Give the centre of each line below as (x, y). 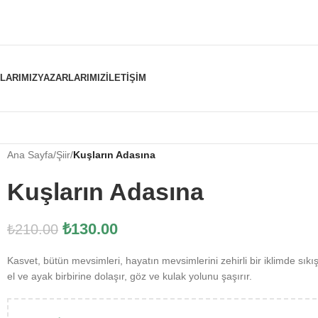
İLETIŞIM (126, 77)
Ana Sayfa (30, 155)
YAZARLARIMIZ (72, 77)
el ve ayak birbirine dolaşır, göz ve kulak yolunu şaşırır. (130, 276)
